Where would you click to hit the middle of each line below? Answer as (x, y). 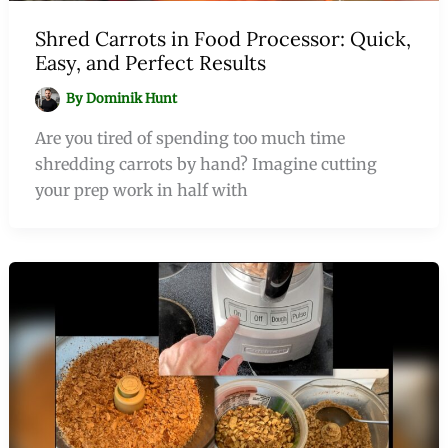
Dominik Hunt (132, 98)
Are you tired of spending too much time (189, 137)
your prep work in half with (141, 189)
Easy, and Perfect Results (150, 62)
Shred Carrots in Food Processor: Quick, (222, 38)
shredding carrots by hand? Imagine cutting (205, 163)
